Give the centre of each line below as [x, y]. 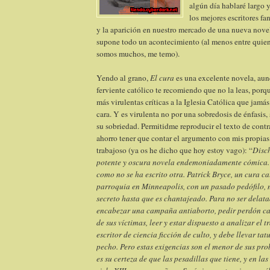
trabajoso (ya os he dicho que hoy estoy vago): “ [174, 150]
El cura [162, 77]
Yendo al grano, [123, 77]
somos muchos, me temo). [138, 53]
